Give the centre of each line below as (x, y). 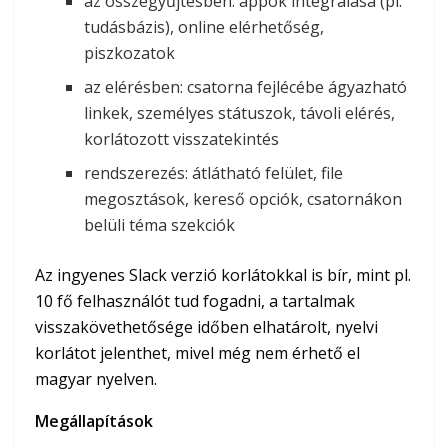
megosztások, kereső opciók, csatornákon (243, 199)
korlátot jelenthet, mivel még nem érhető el (197, 353)
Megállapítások (94, 421)
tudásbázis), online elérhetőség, (204, 27)
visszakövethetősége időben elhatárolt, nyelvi (206, 327)
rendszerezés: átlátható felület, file (214, 173)
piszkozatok (130, 53)
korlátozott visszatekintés (182, 139)
